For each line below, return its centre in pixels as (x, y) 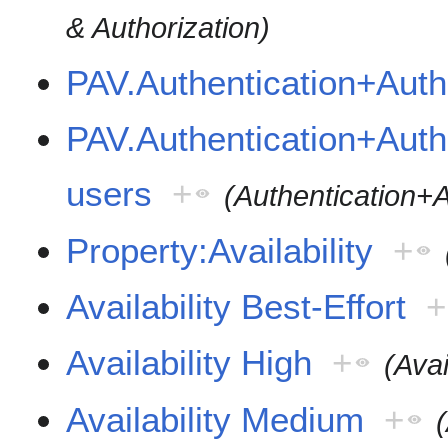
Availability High (189, 363)
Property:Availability (220, 250)
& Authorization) (168, 28)
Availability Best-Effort (236, 307)
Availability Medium (215, 419)
